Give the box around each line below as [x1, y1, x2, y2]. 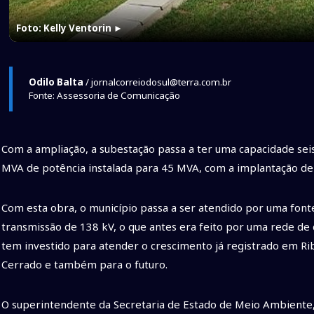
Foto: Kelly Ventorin [16, 21, 112, 34]
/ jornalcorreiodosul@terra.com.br [83, 75, 231, 88]
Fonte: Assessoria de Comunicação [28, 88, 180, 102]
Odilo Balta [28, 75, 83, 88]
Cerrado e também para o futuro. [1, 257, 168, 272]
